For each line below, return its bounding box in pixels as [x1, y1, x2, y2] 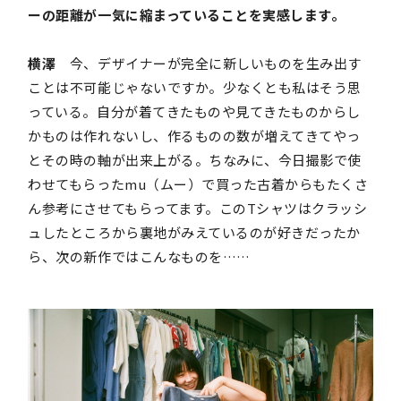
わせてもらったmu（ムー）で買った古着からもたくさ [28, 175, 369, 194]
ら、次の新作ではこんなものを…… [28, 247, 251, 267]
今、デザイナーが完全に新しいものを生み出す [55, 54, 362, 73]
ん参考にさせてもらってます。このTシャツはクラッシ [28, 199, 368, 218]
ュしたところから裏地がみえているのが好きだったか [28, 223, 361, 243]
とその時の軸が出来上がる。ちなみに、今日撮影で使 [28, 150, 362, 170]
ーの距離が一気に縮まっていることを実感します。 [28, 5, 346, 25]
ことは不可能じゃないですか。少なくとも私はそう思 [28, 78, 362, 98]
